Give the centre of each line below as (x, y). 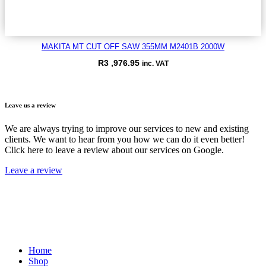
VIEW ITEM (31, 81)
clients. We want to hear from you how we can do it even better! (125, 139)
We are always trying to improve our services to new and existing (127, 128)
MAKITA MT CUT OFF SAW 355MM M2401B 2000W (133, 46)
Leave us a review (30, 105)
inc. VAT (155, 63)
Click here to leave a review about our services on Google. (114, 150)
